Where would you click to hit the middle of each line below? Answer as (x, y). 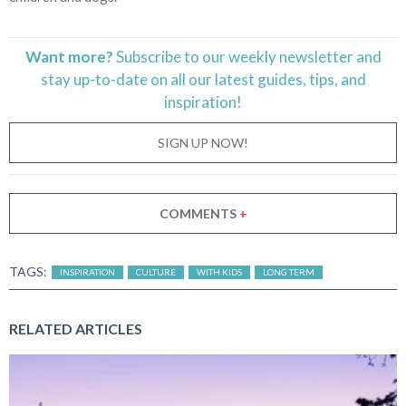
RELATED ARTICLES (76, 329)
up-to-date (110, 80)
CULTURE (156, 272)
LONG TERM (289, 272)
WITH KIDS (219, 272)
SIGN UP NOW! (203, 142)
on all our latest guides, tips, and (256, 80)
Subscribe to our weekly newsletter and (247, 57)
